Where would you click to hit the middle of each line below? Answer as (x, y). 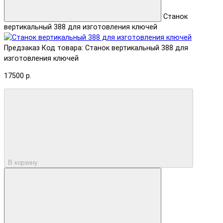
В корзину (23, 162)
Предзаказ (22, 48)
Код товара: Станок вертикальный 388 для (115, 48)
